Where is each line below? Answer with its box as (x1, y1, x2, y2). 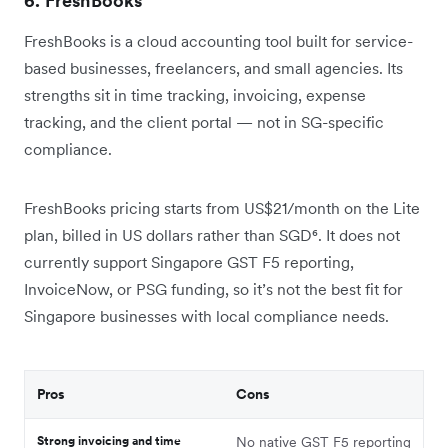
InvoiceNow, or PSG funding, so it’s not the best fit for (24, 278, 403, 299)
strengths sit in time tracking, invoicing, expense (24, 84, 366, 105)
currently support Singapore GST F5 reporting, (24, 251, 354, 272)
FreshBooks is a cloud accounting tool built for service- (24, 30, 413, 51)
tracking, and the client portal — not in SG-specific (24, 111, 384, 132)
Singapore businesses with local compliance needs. (24, 305, 389, 326)
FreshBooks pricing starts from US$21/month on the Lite (24, 197, 420, 218)
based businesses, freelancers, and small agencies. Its (24, 57, 403, 78)
